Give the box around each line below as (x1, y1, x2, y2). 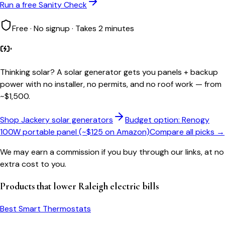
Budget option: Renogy (125, 114, 209, 125)
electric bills (108, 181, 159, 192)
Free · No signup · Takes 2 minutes (12, 23, 134, 34)
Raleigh (78, 181, 108, 192)
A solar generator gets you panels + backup (57, 66, 218, 77)
